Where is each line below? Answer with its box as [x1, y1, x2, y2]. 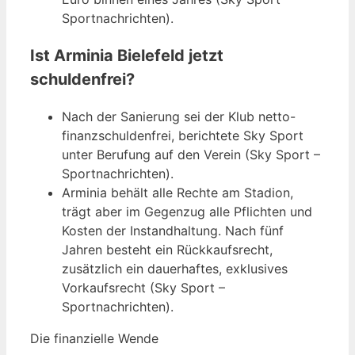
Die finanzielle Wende [30, 330, 158, 347]
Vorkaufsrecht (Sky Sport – [62, 280, 225, 296]
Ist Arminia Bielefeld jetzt [30, 46, 223, 66]
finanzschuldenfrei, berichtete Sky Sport [62, 128, 303, 144]
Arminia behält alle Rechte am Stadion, [62, 185, 293, 201]
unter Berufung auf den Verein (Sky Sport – [62, 147, 320, 163]
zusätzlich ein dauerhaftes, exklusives [62, 261, 288, 277]
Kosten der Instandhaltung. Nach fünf [62, 223, 284, 239]
